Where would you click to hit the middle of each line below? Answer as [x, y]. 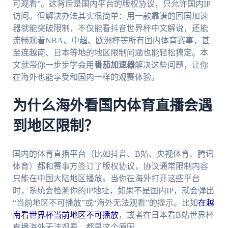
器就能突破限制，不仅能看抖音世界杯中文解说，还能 [110, 28]
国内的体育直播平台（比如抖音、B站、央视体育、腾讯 [113, 154]
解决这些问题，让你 [171, 65]
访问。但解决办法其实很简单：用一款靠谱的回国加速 [110, 16]
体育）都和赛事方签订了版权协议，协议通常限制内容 [110, 166]
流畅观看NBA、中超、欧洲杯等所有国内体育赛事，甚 [111, 41]
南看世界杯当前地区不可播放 [65, 215]
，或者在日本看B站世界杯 [166, 215]
